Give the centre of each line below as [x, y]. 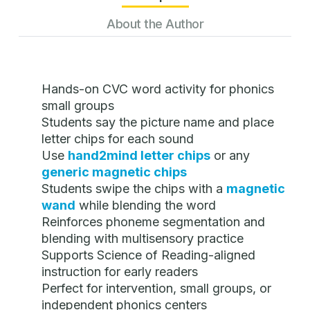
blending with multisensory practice [143, 239]
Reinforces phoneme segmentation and [153, 222]
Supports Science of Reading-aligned [148, 255]
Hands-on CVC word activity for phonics [158, 89]
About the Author [155, 24]
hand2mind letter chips [139, 156]
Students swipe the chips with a [134, 189]
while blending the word [146, 206]
